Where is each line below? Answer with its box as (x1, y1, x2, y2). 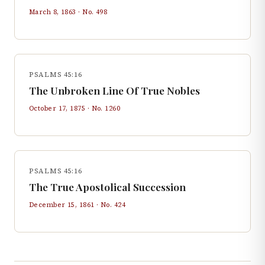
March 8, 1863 (29, 7, 76, 17)
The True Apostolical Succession (29, 180, 186, 193)
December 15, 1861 (29, 200, 95, 209)
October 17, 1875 (29, 104, 86, 113)
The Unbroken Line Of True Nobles (29, 83, 200, 97)
